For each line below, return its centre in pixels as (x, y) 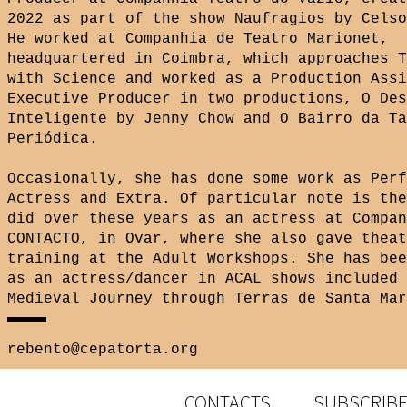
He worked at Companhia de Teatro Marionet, (198, 39)
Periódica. (53, 139)
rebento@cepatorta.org (103, 350)
